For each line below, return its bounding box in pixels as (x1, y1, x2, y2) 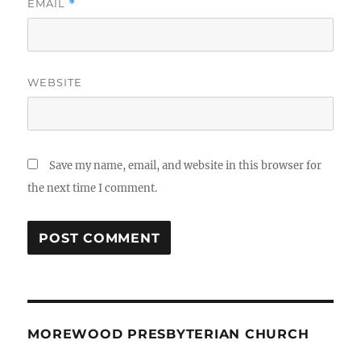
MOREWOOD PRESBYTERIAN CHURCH (27, 326, 309, 342)
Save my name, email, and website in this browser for (49, 159, 322, 172)
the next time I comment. (27, 181, 158, 195)
